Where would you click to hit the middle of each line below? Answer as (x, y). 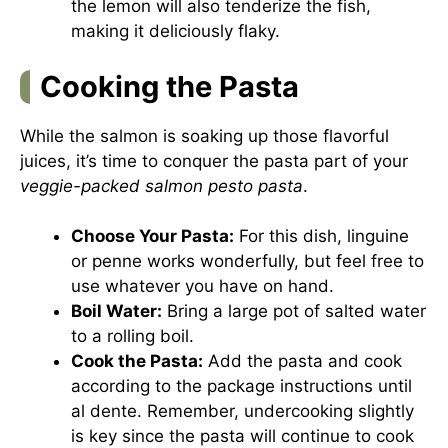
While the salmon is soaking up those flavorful (204, 135)
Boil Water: (116, 311)
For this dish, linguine (321, 236)
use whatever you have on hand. (202, 286)
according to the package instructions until (241, 386)
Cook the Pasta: (137, 361)
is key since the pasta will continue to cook (242, 436)
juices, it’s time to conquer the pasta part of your (214, 160)
